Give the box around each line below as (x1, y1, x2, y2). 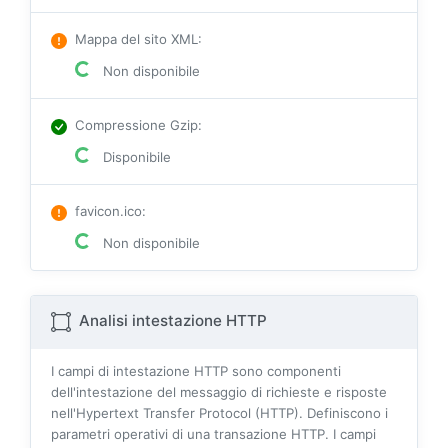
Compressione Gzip (75, 116, 198, 133)
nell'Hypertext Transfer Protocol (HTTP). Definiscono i (51, 404, 388, 421)
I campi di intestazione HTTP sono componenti (51, 362, 341, 379)
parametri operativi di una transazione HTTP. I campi (51, 425, 376, 442)
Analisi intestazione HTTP (75, 310, 267, 330)
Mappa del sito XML (75, 30, 198, 47)
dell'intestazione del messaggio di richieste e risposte (51, 383, 387, 400)
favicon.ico (75, 202, 142, 219)
